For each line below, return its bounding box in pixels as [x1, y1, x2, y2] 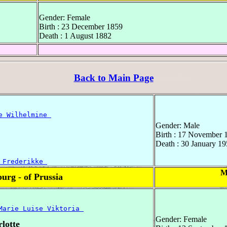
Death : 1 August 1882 [39, 31, 111, 41]
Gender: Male [156, 121, 200, 130]
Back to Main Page [73, 72, 154, 83]
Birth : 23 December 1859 [39, 22, 123, 31]
